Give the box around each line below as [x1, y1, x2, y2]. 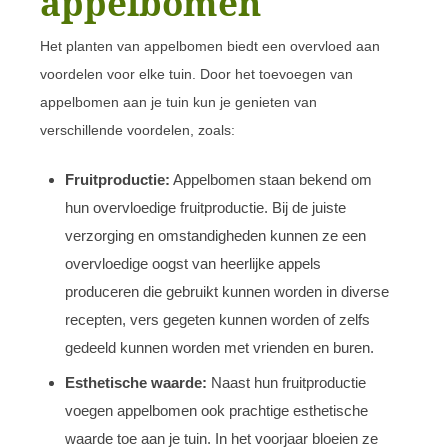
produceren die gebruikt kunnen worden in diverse [65, 282, 389, 300]
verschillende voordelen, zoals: [40, 121, 235, 138]
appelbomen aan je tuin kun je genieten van [40, 93, 317, 110]
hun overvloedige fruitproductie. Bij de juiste [65, 198, 346, 216]
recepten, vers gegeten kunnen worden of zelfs [65, 310, 370, 328]
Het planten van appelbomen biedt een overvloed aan [40, 37, 380, 54]
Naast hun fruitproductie [207, 373, 366, 391]
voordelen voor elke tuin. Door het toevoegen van [40, 65, 353, 82]
